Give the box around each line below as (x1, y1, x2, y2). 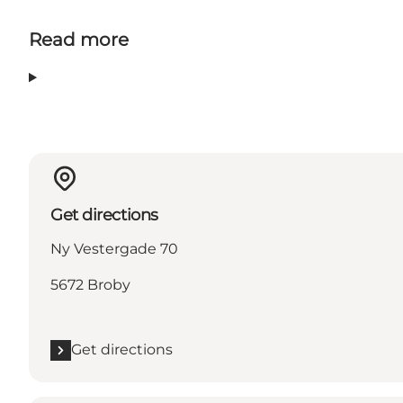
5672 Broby (50, 276, 130, 294)
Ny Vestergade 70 (50, 240, 178, 258)
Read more (29, 29, 129, 51)
